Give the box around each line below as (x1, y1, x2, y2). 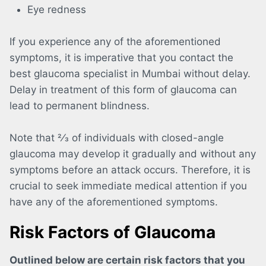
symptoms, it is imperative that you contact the (9, 52, 233, 64)
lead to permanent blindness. (9, 100, 150, 112)
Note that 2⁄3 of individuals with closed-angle (9, 132, 224, 144)
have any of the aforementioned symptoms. (9, 196, 218, 208)
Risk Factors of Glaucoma (9, 222, 216, 243)
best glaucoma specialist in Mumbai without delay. (9, 68, 251, 80)
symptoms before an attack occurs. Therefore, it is (9, 164, 251, 176)
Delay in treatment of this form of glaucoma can (9, 84, 237, 96)
